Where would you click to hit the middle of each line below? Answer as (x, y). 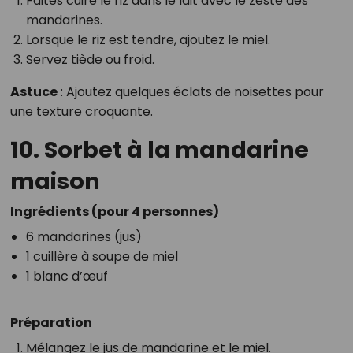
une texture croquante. (81, 111)
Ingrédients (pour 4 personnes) (114, 211)
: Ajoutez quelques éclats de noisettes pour (190, 91)
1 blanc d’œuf (67, 276)
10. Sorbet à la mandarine (159, 149)
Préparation (51, 322)
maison (55, 181)
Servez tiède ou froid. (90, 59)
